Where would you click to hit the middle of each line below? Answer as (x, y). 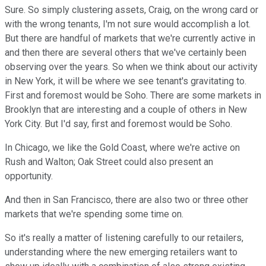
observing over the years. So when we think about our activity (131, 67)
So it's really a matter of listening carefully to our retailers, (124, 238)
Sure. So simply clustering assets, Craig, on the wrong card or (132, 10)
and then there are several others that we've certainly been (126, 53)
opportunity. (29, 176)
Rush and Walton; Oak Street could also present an (109, 162)
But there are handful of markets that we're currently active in (130, 39)
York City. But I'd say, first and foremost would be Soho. (118, 124)
